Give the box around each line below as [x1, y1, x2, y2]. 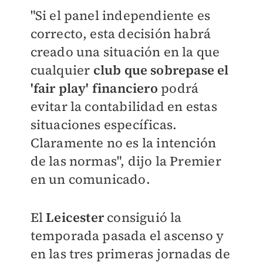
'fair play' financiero [30, 79, 158, 97]
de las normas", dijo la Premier [30, 152, 221, 170]
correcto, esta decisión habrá [30, 25, 211, 42]
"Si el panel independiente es [30, 6, 211, 24]
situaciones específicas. [30, 116, 177, 133]
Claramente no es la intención [30, 134, 217, 151]
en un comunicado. [30, 170, 150, 188]
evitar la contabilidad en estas [30, 97, 217, 115]
